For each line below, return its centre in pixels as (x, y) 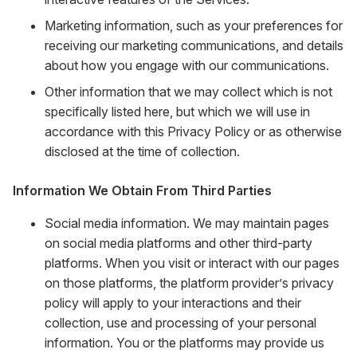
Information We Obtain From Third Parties (142, 190)
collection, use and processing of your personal (180, 323)
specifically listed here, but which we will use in (177, 112)
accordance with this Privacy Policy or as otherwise (193, 131)
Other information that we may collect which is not (188, 92)
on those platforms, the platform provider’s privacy (189, 283)
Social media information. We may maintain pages (187, 223)
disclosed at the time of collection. (142, 151)
